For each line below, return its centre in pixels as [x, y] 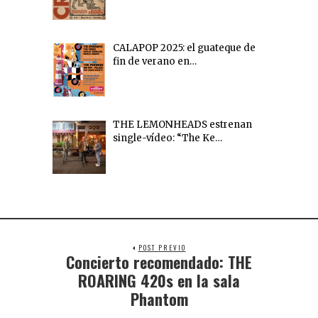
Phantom [159, 298]
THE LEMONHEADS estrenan [182, 125]
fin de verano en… [154, 61]
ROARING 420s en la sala [159, 280]
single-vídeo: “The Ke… [167, 138]
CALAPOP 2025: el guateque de [184, 48]
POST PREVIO [162, 247]
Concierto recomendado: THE [159, 262]
